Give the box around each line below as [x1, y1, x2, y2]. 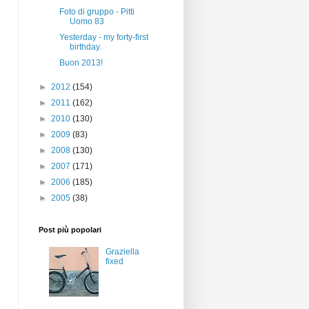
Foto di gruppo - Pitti [59, 7, 134, 17]
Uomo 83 [69, 17, 104, 26]
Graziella [105, 247, 139, 257]
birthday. [69, 42, 101, 52]
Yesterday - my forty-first [59, 32, 148, 42]
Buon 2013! [59, 58, 103, 68]
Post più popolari [39, 226, 101, 234]
